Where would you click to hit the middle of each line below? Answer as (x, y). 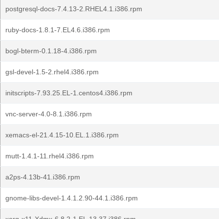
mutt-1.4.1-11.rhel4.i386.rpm (50, 156)
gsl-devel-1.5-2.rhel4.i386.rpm (52, 72)
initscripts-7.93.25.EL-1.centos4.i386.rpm (69, 93)
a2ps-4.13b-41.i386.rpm (43, 177)
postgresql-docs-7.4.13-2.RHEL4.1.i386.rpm (74, 9)
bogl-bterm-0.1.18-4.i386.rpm (51, 51)
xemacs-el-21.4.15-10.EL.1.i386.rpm (62, 135)
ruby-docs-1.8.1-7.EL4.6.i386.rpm (58, 30)
